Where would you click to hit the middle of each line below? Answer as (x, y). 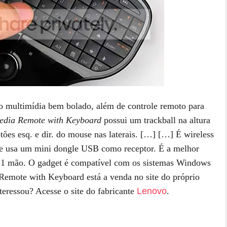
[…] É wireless (185, 134)
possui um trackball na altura (156, 120)
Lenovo (152, 191)
